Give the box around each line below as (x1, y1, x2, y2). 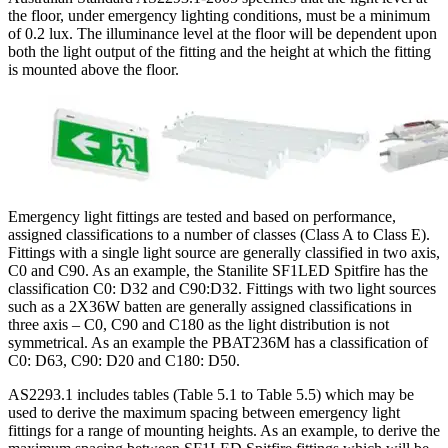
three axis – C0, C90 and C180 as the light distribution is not (8, 315, 389, 333)
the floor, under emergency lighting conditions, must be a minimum (8, 6, 430, 24)
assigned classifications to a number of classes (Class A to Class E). (8, 225, 430, 243)
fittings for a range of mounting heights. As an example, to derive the (8, 421, 440, 439)
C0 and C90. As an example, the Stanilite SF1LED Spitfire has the (8, 261, 428, 279)
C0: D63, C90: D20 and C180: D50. (8, 351, 240, 369)
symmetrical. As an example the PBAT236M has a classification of (8, 333, 428, 351)
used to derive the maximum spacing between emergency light (8, 403, 400, 421)
